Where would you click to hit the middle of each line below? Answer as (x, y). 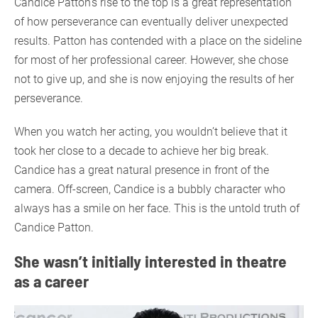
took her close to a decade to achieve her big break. (142, 150)
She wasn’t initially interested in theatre (150, 261)
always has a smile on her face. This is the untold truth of (157, 208)
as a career (51, 280)
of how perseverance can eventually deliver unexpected (151, 21)
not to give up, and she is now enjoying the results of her (154, 79)
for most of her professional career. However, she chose (151, 60)
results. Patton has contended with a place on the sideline (158, 40)
